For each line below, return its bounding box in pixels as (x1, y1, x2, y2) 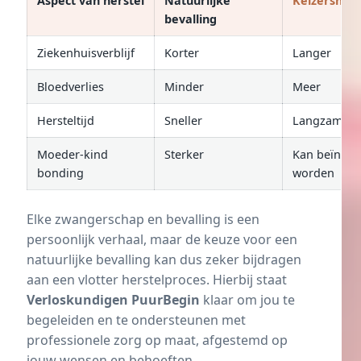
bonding (37, 164, 84, 180)
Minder (164, 78, 204, 94)
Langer (293, 44, 331, 60)
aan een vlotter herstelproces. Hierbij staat (27, 270, 287, 288)
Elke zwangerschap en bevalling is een (27, 210, 259, 228)
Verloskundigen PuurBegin (27, 290, 200, 309)
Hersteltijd (37, 112, 94, 128)
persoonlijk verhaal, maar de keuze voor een (27, 230, 297, 248)
